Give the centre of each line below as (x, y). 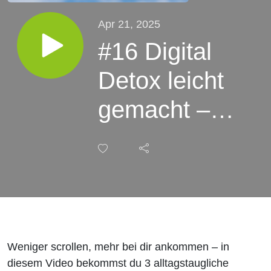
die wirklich (157, 167)
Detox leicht (161, 80)
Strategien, (156, 138)
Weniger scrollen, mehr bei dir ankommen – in (118, 246)
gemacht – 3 (164, 109)
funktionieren (167, 196)
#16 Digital (155, 51)
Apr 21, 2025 (129, 24)
